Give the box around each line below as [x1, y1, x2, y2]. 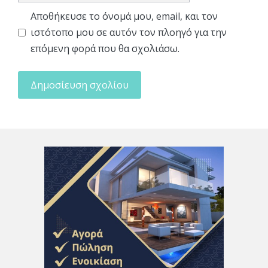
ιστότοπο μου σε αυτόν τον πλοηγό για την [31, 25, 227, 39]
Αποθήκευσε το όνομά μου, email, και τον [31, 9, 218, 23]
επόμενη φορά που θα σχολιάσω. [31, 41, 179, 55]
